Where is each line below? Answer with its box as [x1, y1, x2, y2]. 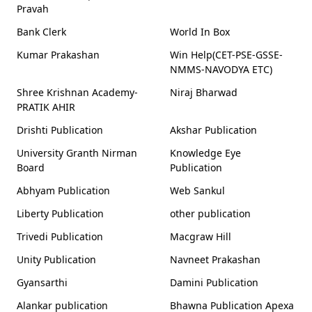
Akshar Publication [170, 123, 257, 137]
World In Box [170, 25, 230, 39]
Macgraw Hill [170, 230, 231, 244]
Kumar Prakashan [17, 48, 100, 62]
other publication [170, 207, 251, 221]
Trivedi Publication [17, 230, 103, 244]
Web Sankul [170, 184, 225, 198]
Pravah [17, 2, 49, 16]
